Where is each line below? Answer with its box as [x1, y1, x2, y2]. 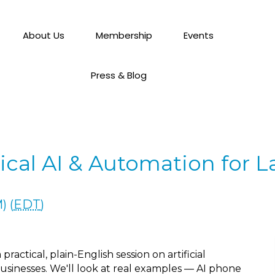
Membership [96, 29, 153, 42]
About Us [23, 29, 65, 42]
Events [184, 29, 214, 42]
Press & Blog [90, 69, 147, 82]
